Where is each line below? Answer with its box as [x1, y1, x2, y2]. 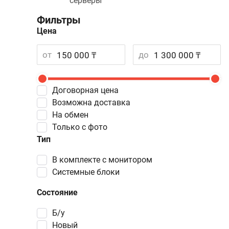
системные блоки [57, 167, 120, 177]
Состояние [37, 188, 78, 197]
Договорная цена [58, 85, 119, 95]
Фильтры [37, 14, 81, 26]
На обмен [58, 110, 88, 120]
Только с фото [57, 122, 107, 132]
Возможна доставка [57, 98, 130, 107]
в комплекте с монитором [57, 155, 152, 165]
